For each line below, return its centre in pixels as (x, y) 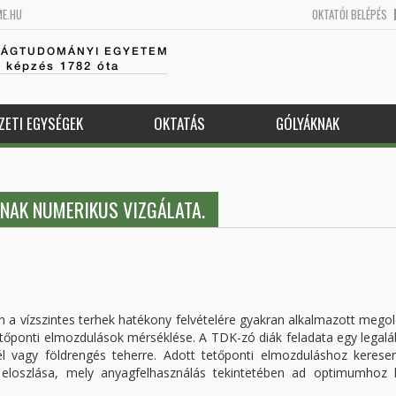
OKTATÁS (179, 123)
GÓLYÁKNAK (307, 123)
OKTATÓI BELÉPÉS (350, 14)
